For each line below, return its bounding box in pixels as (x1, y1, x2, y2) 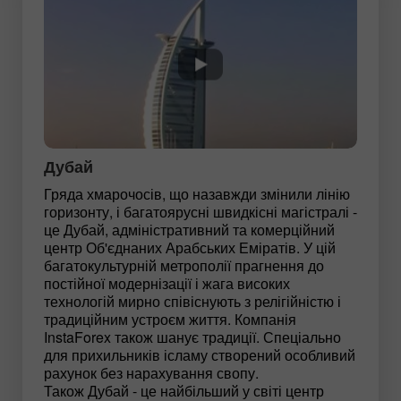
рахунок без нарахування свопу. (44, 362, 259, 383)
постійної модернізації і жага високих (44, 272, 290, 294)
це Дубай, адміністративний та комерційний (44, 218, 335, 240)
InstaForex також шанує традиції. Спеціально (44, 326, 341, 347)
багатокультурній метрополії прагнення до (44, 254, 324, 276)
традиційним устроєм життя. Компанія (44, 308, 296, 329)
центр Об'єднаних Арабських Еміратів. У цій (44, 236, 336, 258)
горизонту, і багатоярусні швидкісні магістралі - (44, 200, 357, 222)
